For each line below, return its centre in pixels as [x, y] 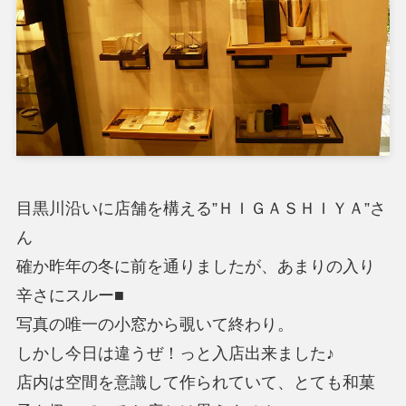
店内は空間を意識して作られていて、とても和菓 [195, 383]
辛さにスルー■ [70, 296]
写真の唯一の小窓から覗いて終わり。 [155, 325]
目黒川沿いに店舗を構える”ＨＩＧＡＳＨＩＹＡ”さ [201, 209]
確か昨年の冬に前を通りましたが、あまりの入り [195, 267]
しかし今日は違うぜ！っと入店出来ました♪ [175, 354]
